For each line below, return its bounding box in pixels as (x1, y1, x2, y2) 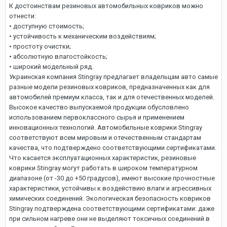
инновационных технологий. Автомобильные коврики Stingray (9, 124, 202, 131)
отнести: (9, 12, 36, 20)
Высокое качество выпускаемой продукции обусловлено (9, 103, 189, 111)
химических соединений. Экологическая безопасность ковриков (9, 195, 211, 202)
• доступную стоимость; (9, 22, 84, 30)
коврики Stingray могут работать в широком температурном (9, 164, 198, 172)
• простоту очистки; (9, 43, 71, 50)
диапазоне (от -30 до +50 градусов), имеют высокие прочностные (9, 174, 215, 182)
